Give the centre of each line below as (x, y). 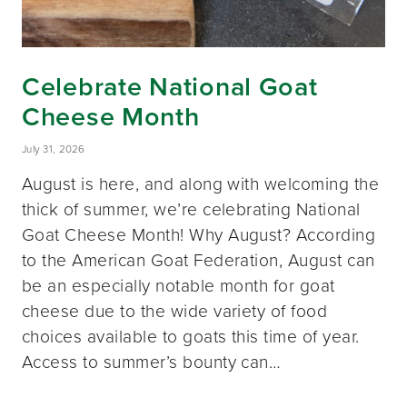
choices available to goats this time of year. (191, 337)
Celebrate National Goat (170, 87)
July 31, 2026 (54, 149)
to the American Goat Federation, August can (199, 261)
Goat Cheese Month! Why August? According (199, 235)
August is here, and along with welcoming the (201, 184)
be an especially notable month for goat (179, 286)
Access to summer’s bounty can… (152, 362)
